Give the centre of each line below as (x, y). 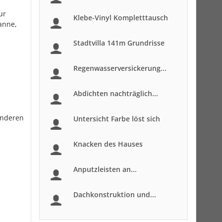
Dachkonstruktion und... (115, 194)
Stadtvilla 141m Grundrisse (119, 43)
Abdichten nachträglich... (116, 93)
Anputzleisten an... (105, 169)
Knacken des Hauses (108, 144)
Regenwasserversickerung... (120, 68)
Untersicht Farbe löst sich (117, 119)
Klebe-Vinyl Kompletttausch (121, 18)
